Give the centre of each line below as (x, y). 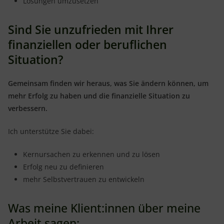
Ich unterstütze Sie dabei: (51, 131)
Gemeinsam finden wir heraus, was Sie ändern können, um (108, 83)
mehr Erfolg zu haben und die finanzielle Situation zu (99, 96)
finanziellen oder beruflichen (87, 44)
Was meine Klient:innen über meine (104, 208)
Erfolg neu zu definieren (63, 167)
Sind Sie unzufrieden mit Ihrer (91, 29)
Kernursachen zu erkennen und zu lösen (91, 154)
